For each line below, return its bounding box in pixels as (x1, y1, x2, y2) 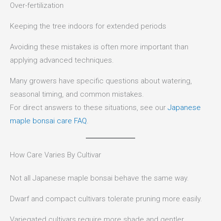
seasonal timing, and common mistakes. (10, 90, 144, 99)
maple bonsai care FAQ (10, 116, 87, 126)
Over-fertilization (10, 1, 64, 10)
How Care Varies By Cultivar (10, 150, 101, 160)
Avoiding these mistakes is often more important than (10, 42, 188, 52)
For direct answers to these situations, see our (10, 103, 168, 112)
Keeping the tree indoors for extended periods (10, 22, 166, 31)
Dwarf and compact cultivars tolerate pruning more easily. (10, 194, 202, 204)
